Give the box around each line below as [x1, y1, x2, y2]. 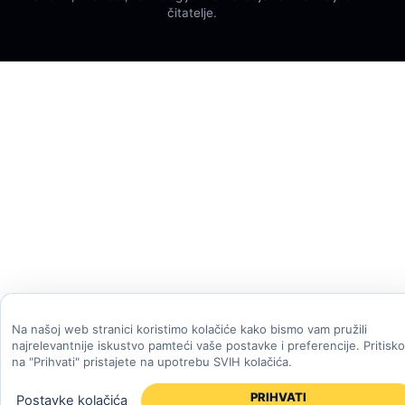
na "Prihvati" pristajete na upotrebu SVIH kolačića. [12, 354, 292, 369]
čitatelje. [166, 5, 217, 21]
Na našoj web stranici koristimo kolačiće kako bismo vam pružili [12, 322, 367, 336]
